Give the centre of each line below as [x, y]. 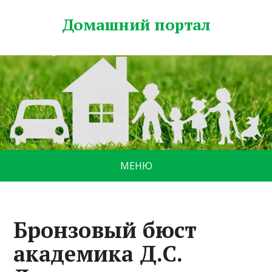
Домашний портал [136, 24]
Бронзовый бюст [105, 230]
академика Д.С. [98, 254]
